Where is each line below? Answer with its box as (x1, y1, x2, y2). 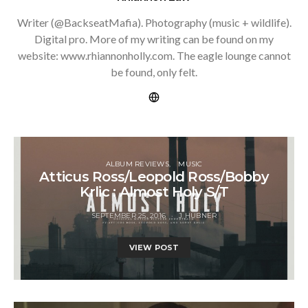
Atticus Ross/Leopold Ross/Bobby (39, 168, 269, 185)
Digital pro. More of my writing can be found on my (34, 32, 274, 45)
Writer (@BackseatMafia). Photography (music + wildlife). (16, 15, 291, 29)
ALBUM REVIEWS (105, 159, 169, 168)
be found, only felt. (111, 65, 197, 78)
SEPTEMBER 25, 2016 (91, 210, 166, 220)
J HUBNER (179, 210, 217, 220)
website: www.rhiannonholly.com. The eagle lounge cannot (17, 48, 291, 62)
